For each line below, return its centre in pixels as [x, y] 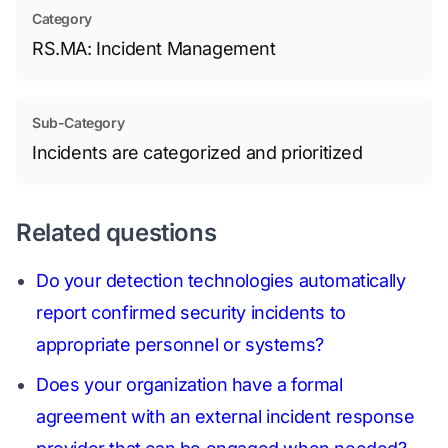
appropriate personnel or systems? [180, 344]
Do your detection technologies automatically [221, 280]
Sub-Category [78, 122]
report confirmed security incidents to [191, 312]
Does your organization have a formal [189, 384]
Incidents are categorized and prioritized [197, 152]
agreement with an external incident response [225, 416]
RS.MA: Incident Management [154, 48]
